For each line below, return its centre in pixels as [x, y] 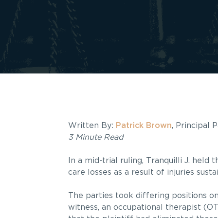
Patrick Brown [144, 126]
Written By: [92, 126]
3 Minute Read [96, 137]
